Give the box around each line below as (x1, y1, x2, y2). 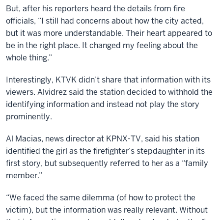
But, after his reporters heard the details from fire (6, 3, 185, 14)
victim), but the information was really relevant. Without (6, 205, 208, 215)
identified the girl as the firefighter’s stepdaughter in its (6, 146, 205, 156)
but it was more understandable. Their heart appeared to (6, 28, 212, 38)
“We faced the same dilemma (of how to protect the (6, 192, 195, 203)
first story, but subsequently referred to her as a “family (6, 158, 208, 168)
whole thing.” (6, 53, 52, 63)
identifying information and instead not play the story (6, 99, 199, 110)
